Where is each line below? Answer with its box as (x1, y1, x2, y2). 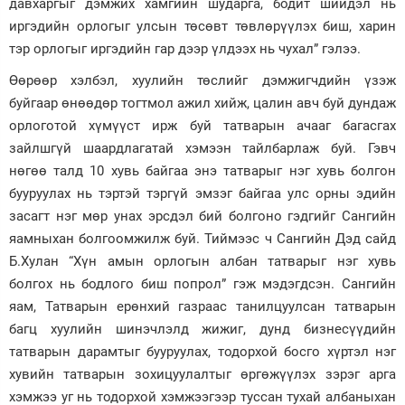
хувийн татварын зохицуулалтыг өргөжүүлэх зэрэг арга (9, 366, 396, 382)
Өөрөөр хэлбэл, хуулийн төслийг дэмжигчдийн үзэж (9, 72, 396, 89)
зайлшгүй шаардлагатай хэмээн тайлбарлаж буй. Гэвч (9, 140, 396, 156)
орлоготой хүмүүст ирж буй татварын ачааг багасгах (9, 118, 396, 134)
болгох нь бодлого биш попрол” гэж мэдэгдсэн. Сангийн (9, 276, 396, 292)
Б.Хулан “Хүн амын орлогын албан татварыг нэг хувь (9, 253, 396, 269)
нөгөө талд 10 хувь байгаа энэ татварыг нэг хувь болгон (9, 163, 396, 179)
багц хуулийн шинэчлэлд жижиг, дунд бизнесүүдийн (9, 321, 396, 337)
